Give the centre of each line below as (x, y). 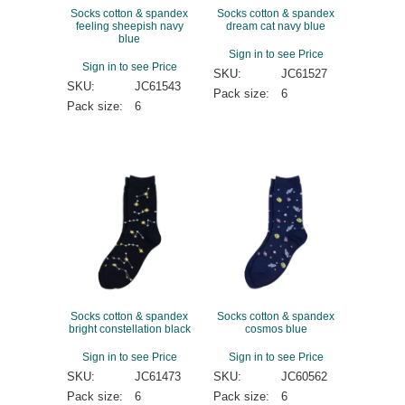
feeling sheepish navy (129, 25)
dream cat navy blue (276, 25)
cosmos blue (276, 329)
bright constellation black (129, 329)
